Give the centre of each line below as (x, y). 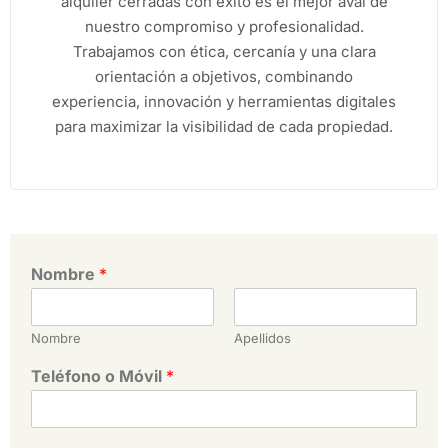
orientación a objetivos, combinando (224, 76)
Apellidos (262, 338)
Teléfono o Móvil (98, 376)
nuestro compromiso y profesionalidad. (224, 26)
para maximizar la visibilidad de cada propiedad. (224, 126)
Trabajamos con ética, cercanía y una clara (224, 51)
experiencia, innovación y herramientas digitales (224, 101)
